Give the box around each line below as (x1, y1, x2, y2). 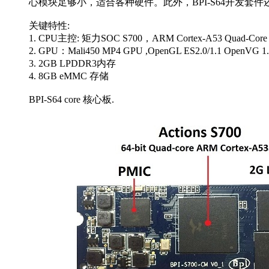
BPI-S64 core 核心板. (29, 94, 114, 104)
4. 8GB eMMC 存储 (29, 70, 109, 81)
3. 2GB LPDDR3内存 (29, 58, 116, 68)
